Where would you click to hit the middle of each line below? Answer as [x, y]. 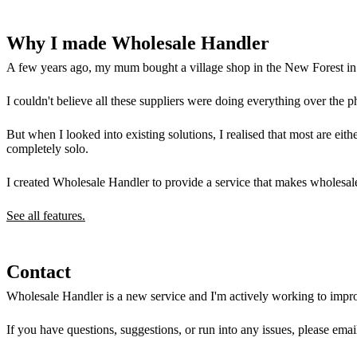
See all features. [46, 216]
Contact [39, 272]
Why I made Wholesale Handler [138, 43]
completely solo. [47, 149]
